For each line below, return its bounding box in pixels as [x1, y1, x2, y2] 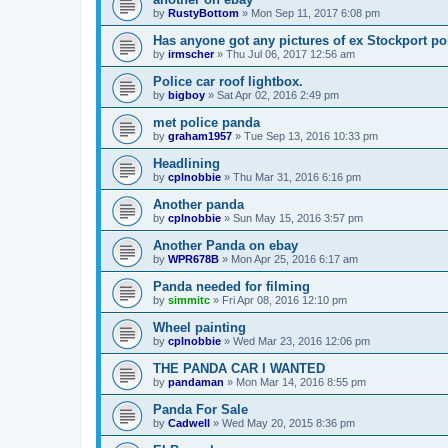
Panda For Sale [153, 401, 248, 417]
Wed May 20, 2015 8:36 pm [222, 416, 355, 429]
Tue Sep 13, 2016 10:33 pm [244, 129, 378, 142]
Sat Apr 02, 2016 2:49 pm [217, 88, 339, 101]
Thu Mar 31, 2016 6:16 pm [233, 170, 361, 183]
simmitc [168, 293, 210, 306]
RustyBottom [168, 6, 239, 19]
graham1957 [168, 129, 232, 142]
